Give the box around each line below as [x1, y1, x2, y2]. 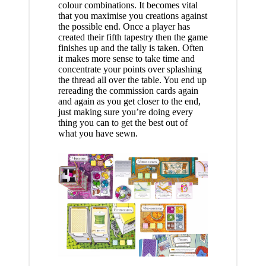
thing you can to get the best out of [58, 117, 188, 128]
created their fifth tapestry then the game [58, 31, 208, 42]
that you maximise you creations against [58, 10, 207, 21]
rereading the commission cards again [58, 85, 198, 96]
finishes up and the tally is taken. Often [58, 42, 204, 53]
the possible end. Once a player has [58, 21, 190, 31]
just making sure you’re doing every [58, 106, 193, 117]
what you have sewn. [58, 128, 138, 138]
